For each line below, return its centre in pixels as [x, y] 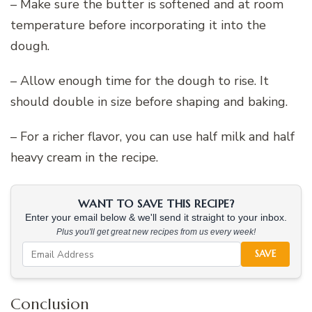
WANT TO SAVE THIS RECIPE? [156, 204]
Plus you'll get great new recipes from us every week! [156, 232]
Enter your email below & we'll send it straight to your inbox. [156, 218]
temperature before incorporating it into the [138, 25]
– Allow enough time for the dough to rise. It [140, 81]
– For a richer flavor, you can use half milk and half [153, 137]
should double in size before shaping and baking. [149, 102]
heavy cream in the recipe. [84, 158]
